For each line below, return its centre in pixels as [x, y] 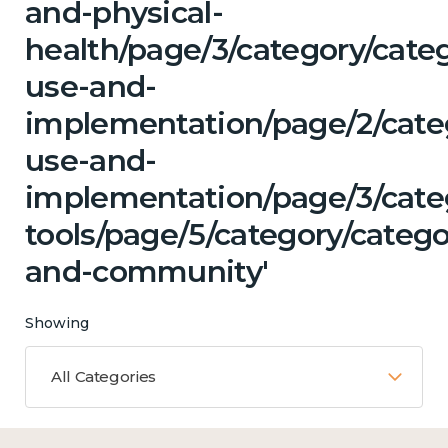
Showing [57, 322]
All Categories [103, 376]
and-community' [147, 271]
